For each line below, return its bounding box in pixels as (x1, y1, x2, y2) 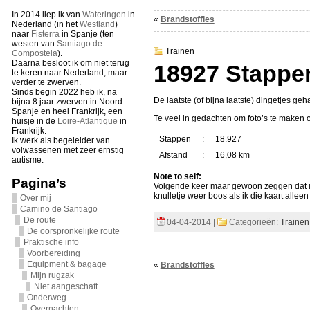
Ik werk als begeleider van (11, 136, 110, 145)
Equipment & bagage (26, 259, 107, 269)
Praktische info (23, 237, 79, 247)
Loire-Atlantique (57, 116, 118, 126)
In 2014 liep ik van (11, 10, 82, 19)
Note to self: (153, 172, 201, 181)
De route (23, 215, 56, 225)
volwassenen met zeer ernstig (11, 145, 124, 155)
